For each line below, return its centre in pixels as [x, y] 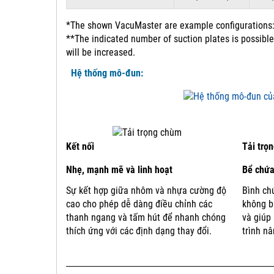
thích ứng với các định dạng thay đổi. [139, 231]
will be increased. [101, 53]
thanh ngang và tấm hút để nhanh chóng [146, 218]
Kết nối [80, 147]
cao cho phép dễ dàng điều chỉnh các [139, 204]
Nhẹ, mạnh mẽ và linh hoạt [119, 170]
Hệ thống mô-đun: [105, 73]
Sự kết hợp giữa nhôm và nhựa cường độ [146, 191]
